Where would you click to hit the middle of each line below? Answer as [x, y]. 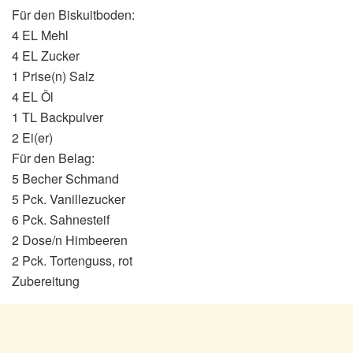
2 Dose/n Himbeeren [70, 240]
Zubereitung [46, 281]
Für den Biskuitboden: [73, 14]
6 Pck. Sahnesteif [61, 219]
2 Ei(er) [32, 137]
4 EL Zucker [46, 55]
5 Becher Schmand [65, 178]
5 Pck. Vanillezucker [69, 199]
